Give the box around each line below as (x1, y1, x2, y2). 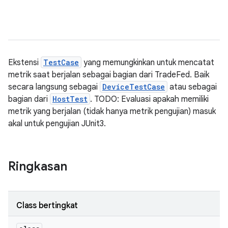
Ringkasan (8, 159, 67, 174)
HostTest (52, 94, 88, 104)
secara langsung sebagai (8, 82, 100, 92)
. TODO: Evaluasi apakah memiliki (90, 94, 209, 104)
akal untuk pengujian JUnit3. (8, 119, 106, 129)
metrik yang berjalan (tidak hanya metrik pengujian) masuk (8, 106, 216, 117)
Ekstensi (8, 58, 41, 68)
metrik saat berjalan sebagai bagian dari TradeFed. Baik (8, 70, 209, 80)
